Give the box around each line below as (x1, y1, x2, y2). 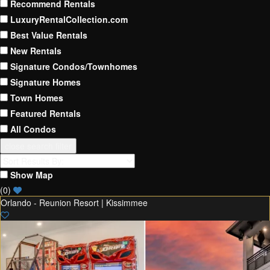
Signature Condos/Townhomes (10, 60, 137, 73)
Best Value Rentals (10, 29, 87, 42)
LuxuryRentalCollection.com (10, 13, 128, 26)
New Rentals (10, 45, 61, 57)
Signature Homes (10, 76, 81, 89)
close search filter (5, 140, 72, 152)
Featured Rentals (10, 107, 81, 120)
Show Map (10, 169, 53, 181)
